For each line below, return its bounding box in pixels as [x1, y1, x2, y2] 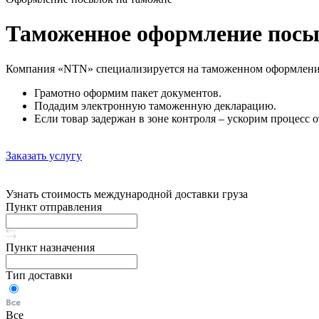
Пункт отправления [6, 200, 102, 213]
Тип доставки [6, 268, 73, 281]
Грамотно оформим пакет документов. [34, 86, 221, 99]
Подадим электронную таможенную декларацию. [34, 99, 276, 112]
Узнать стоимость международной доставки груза [6, 187, 248, 200]
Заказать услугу [6, 149, 82, 162]
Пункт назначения [6, 241, 95, 253]
